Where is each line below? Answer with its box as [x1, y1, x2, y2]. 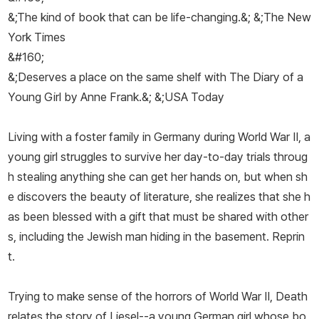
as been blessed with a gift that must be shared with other [8, 209, 308, 224]
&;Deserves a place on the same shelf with [8, 70, 229, 85]
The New [263, 10, 311, 25]
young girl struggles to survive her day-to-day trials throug [8, 150, 308, 164]
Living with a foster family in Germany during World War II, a [8, 130, 310, 145]
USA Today [164, 90, 224, 105]
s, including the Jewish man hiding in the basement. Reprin [8, 229, 305, 244]
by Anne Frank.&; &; [64, 90, 164, 105]
